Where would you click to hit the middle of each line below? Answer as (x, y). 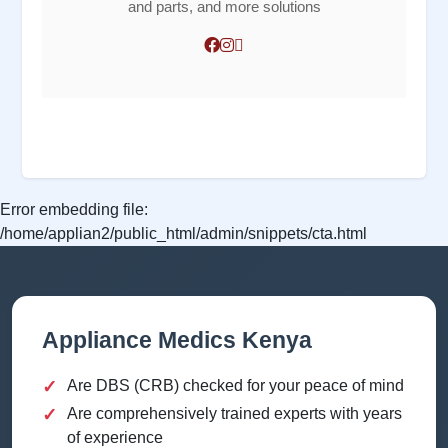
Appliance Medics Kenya (177, 340)
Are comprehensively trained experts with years (234, 414)
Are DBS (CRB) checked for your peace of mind (235, 386)
